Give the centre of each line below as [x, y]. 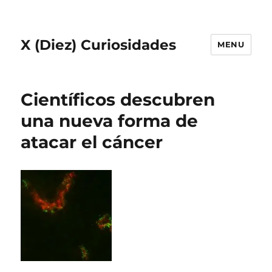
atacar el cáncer [92, 142]
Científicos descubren [118, 100]
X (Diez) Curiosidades [99, 45]
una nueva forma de [110, 121]
